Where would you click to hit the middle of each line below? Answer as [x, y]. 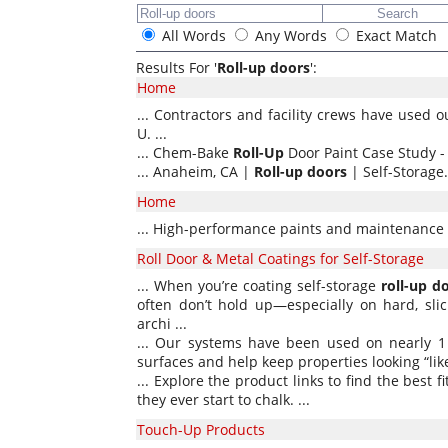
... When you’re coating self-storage [259, 285]
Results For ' [176, 67]
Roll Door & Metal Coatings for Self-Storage [280, 258]
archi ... [162, 323]
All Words [194, 35]
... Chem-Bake [185, 152]
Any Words [291, 35]
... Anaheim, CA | [195, 171]
